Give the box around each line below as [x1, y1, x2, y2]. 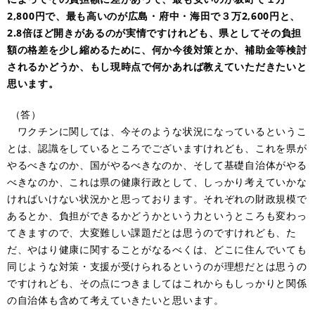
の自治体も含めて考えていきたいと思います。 [7, 292, 224, 307]
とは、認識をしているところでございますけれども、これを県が [7, 141, 307, 155]
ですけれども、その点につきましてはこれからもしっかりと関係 [7, 276, 307, 290]
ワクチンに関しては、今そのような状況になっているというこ [7, 124, 307, 138]
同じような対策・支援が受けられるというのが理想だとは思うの [7, 259, 307, 273]
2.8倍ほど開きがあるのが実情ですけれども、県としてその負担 [7, 25, 302, 39]
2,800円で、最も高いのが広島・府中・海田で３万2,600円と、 [7, 8, 301, 22]
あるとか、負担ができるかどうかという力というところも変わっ [7, 208, 307, 222]
